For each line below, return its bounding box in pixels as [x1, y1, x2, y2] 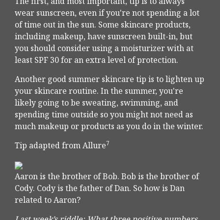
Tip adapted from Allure [15, 140, 106, 151]
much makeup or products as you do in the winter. [15, 121, 203, 132]
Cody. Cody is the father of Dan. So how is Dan [15, 183, 185, 194]
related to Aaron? [15, 194, 81, 206]
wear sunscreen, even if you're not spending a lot [15, 7, 199, 19]
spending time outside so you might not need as [15, 109, 193, 120]
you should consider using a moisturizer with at [15, 43, 193, 54]
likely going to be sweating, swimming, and [15, 97, 178, 109]
